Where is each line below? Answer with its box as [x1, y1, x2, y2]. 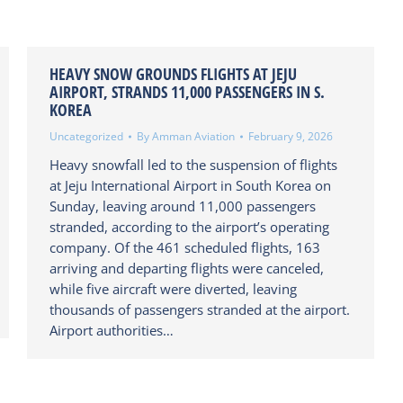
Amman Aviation [152, 129, 235, 144]
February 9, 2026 [248, 129, 333, 144]
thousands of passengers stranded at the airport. [49, 300, 350, 318]
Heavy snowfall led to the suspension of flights [49, 156, 337, 174]
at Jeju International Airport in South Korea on [49, 176, 331, 194]
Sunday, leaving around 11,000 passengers [49, 197, 316, 215]
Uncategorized [49, 129, 123, 144]
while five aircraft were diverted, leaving [49, 280, 297, 298]
